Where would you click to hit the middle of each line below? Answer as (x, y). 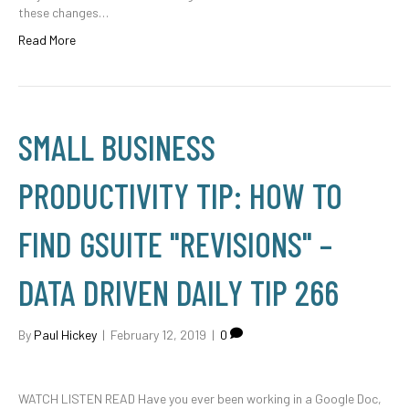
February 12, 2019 (158, 335)
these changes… (63, 12)
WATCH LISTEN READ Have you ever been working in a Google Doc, (200, 399)
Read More (47, 40)
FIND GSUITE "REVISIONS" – (175, 244)
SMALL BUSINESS (117, 147)
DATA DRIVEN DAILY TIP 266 (178, 292)
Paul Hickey (65, 335)
